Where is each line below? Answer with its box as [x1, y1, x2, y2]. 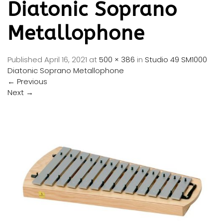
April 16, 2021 [44, 54, 87, 65]
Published [7, 54, 44, 65]
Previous [15, 76, 47, 87]
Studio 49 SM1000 [145, 54, 207, 65]
